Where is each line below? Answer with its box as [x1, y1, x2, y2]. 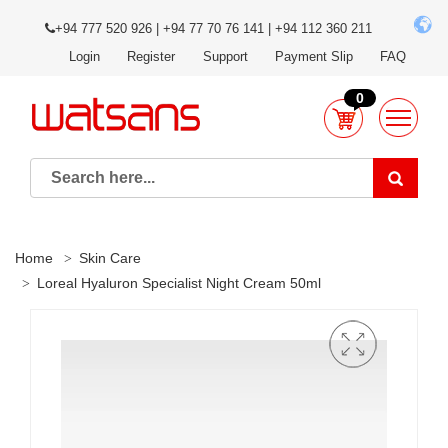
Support [202, 49, 248, 64]
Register [127, 49, 176, 64]
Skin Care [79, 250, 141, 266]
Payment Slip [274, 49, 353, 64]
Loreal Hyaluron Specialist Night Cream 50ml [37, 275, 321, 291]
